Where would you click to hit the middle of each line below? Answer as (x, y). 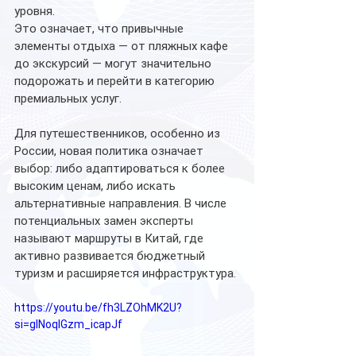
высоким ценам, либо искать (97, 186)
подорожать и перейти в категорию (116, 81)
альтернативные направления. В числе (122, 204)
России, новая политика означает (110, 151)
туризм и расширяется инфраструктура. (125, 274)
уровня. (35, 12)
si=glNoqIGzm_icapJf (68, 325)
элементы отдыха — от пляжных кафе (123, 46)
